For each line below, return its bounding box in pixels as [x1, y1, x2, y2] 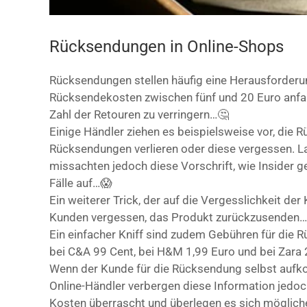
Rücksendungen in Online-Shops [49, 36, 284, 56]
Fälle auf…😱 [49, 175, 112, 190]
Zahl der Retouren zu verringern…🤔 [49, 107, 229, 121]
